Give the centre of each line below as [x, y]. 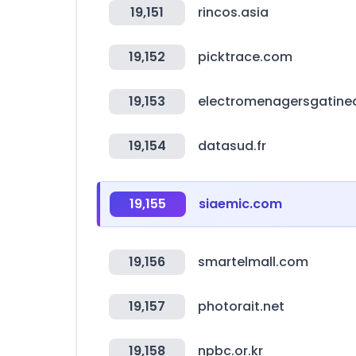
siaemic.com [240, 204]
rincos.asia [233, 12]
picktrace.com [245, 57]
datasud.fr [232, 146]
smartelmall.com [253, 262]
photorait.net [241, 306]
